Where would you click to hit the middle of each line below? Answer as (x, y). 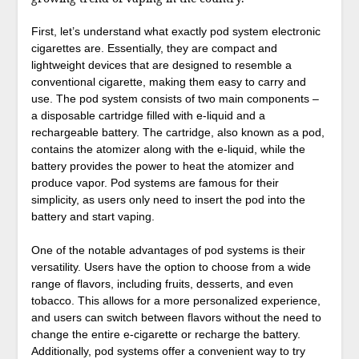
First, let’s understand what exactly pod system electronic (175, 32)
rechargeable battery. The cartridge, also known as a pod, (177, 133)
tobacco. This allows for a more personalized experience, (175, 301)
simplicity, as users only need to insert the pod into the (168, 200)
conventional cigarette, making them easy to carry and (168, 82)
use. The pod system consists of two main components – (175, 99)
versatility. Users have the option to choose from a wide (171, 267)
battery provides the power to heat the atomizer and (162, 166)
